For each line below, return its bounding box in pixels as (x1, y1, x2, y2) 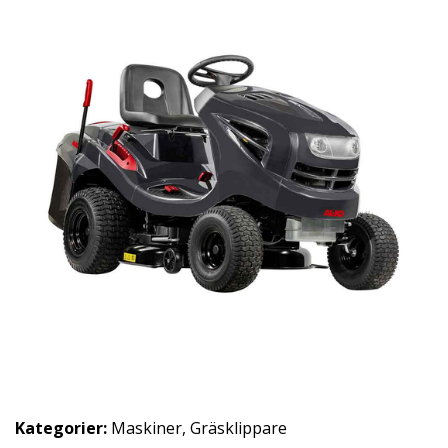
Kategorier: (15, 417, 107, 439)
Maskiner (111, 417, 182, 439)
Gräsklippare (190, 417, 287, 439)
